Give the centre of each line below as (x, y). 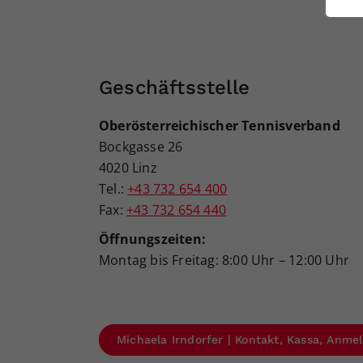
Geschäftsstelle (174, 88)
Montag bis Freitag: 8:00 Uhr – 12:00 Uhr (226, 261)
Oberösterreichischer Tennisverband (220, 126)
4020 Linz (128, 168)
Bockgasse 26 (141, 147)
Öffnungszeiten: (152, 239)
